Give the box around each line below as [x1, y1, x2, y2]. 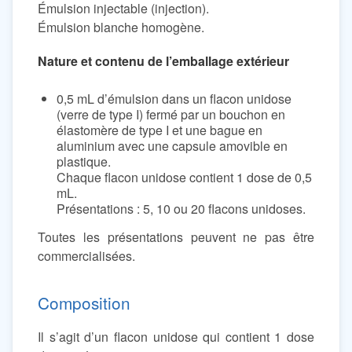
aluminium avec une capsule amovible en [57, 136, 288, 155]
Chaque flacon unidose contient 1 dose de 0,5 [57, 167, 312, 186]
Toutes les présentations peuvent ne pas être [38, 227, 314, 246]
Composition [38, 290, 130, 314]
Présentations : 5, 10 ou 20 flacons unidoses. [57, 199, 306, 218]
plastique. [57, 152, 111, 170]
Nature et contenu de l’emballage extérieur [38, 51, 289, 70]
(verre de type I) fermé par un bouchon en [57, 104, 285, 123]
